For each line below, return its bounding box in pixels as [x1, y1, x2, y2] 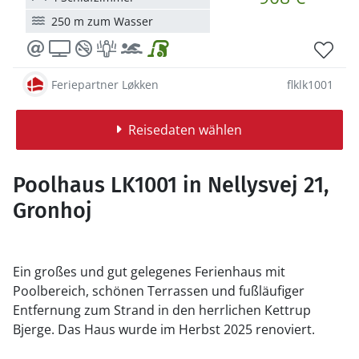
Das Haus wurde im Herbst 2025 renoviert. [58, 321, 315, 338]
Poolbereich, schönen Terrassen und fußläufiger [13, 282, 305, 300]
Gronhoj [13, 198, 92, 224]
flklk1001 [287, 76, 333, 92]
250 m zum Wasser [51, 14, 153, 29]
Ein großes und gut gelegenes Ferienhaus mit [13, 263, 285, 280]
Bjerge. [13, 321, 58, 338]
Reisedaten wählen [127, 121, 242, 139]
